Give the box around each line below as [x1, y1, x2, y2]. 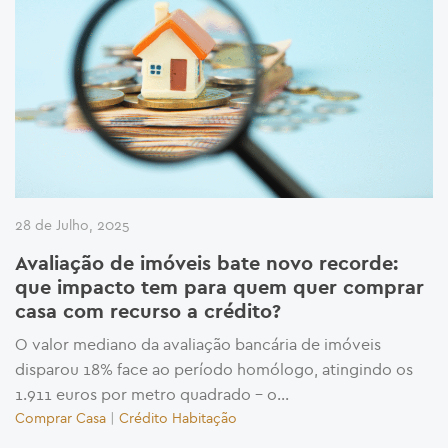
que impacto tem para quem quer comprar [15, 278, 424, 299]
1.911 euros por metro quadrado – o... [15, 384, 289, 405]
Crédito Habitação [119, 409, 237, 428]
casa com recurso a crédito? [15, 302, 281, 323]
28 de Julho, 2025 [15, 216, 130, 235]
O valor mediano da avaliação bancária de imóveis [15, 334, 381, 355]
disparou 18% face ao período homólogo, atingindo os [15, 359, 413, 380]
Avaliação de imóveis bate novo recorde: [15, 254, 398, 275]
